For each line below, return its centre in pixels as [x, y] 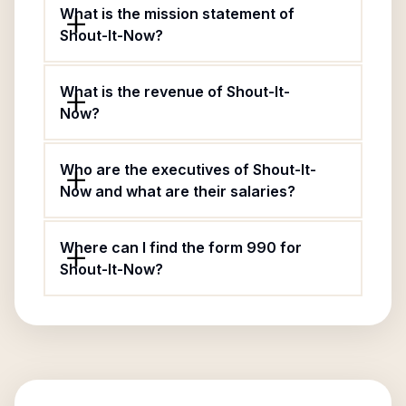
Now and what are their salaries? [178, 191]
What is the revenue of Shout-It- [175, 92]
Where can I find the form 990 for [181, 247]
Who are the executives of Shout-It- [188, 169]
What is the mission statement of [177, 14]
